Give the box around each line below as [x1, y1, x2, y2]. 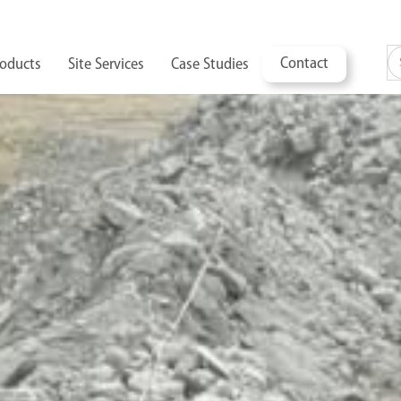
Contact [279, 55, 328, 73]
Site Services [67, 55, 144, 73]
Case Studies [170, 55, 249, 73]
